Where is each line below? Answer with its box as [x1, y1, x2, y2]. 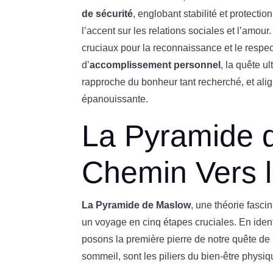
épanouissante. [82, 93, 149, 104]
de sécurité [82, 8, 133, 19]
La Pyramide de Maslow [82, 199, 191, 210]
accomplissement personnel [90, 59, 221, 70]
